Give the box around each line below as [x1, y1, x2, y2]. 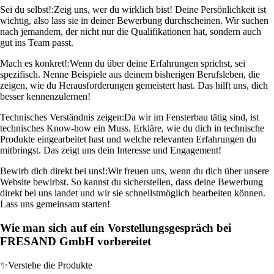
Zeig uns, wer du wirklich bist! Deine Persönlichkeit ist [54, 4, 266, 15]
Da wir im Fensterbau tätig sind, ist [124, 112, 259, 123]
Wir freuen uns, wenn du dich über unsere [108, 166, 269, 177]
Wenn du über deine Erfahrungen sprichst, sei [70, 58, 245, 69]
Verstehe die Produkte [8, 259, 92, 270]
